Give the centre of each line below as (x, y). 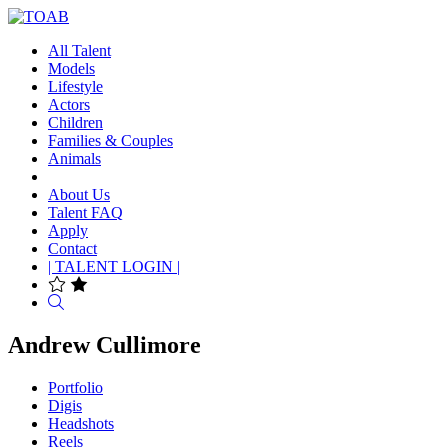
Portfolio (75, 387)
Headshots (81, 423)
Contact (72, 248)
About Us (79, 194)
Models (71, 68)
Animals (74, 158)
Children (75, 122)
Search (84, 301)
